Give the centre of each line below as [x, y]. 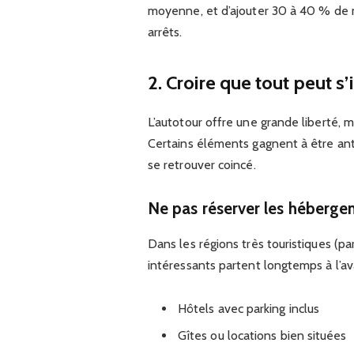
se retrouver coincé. [201, 164]
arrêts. [165, 32]
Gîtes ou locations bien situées [262, 336]
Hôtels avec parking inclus [249, 309]
